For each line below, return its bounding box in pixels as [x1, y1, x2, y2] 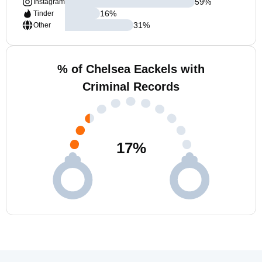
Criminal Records [82, 80, 180, 93]
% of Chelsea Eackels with [57, 63, 205, 75]
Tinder [33, 9, 54, 18]
